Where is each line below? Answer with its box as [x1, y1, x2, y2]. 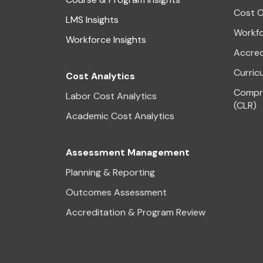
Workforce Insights [66, 33, 146, 46]
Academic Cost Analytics [66, 109, 174, 122]
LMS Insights [66, 13, 119, 26]
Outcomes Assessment [66, 186, 167, 198]
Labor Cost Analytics [66, 89, 157, 102]
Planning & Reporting [66, 166, 155, 178]
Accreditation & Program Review [66, 205, 205, 218]
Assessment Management [66, 146, 190, 159]
